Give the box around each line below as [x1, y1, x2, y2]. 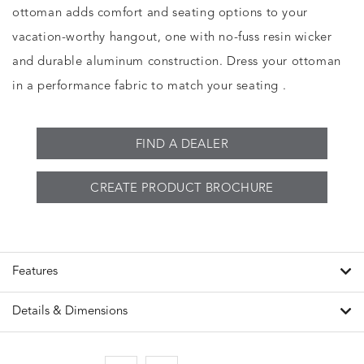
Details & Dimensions [12, 305, 128, 318]
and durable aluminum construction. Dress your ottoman [12, 56, 341, 68]
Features [12, 266, 58, 278]
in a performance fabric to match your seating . [12, 80, 287, 93]
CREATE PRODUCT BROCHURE [90, 183, 274, 195]
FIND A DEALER [136, 139, 228, 151]
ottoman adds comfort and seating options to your [12, 7, 308, 19]
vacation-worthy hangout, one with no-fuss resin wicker [12, 32, 332, 44]
